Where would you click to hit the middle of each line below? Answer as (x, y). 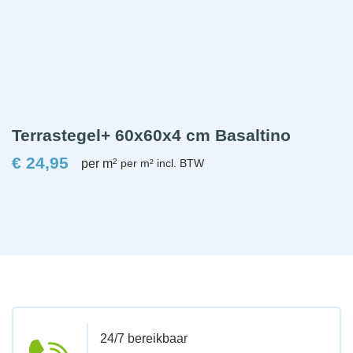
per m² (99, 164)
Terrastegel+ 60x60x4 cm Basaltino (151, 135)
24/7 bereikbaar (144, 339)
